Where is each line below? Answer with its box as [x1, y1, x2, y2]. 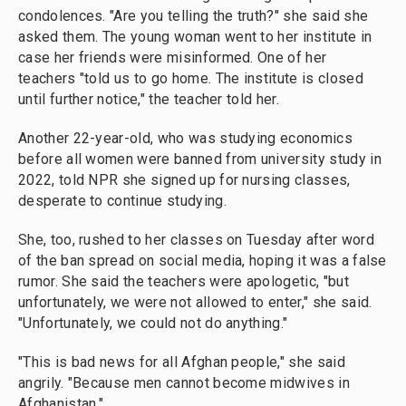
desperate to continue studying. [18, 192, 227, 209]
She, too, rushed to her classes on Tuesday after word [18, 231, 374, 248]
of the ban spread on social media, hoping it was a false [18, 252, 387, 269]
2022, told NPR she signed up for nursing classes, [18, 171, 351, 188]
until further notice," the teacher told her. [18, 91, 279, 108]
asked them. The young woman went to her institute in [18, 28, 372, 45]
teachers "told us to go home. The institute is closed [18, 70, 363, 87]
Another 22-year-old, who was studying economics [18, 130, 353, 147]
